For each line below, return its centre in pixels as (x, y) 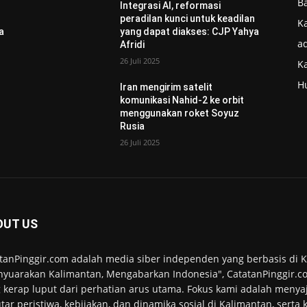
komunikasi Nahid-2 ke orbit (182, 100)
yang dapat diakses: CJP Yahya (190, 32)
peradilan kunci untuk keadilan (188, 19)
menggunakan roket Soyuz (180, 113)
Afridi (133, 45)
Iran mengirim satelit (167, 87)
